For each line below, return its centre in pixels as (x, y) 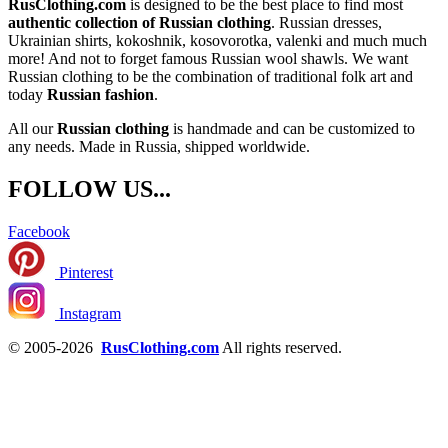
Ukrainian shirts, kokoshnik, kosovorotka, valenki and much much (217, 41)
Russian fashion (100, 95)
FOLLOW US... (89, 188)
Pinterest (84, 272)
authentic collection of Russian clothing (139, 23)
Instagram (88, 313)
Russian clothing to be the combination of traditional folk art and (210, 77)
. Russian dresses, (326, 23)
